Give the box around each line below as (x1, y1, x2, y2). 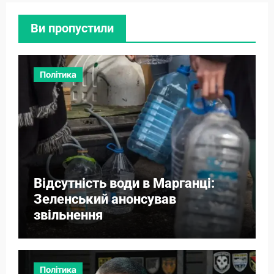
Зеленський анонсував (33, 191, 176, 207)
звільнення (33, 207, 103, 223)
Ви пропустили (30, 20, 114, 35)
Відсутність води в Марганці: (33, 175, 215, 191)
